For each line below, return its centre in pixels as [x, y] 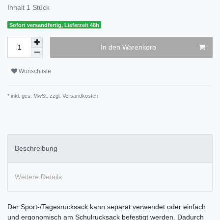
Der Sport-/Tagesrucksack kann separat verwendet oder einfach [107, 207]
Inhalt [17, 7]
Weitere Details [38, 177]
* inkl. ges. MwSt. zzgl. [34, 96]
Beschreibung [36, 148]
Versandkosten [80, 96]
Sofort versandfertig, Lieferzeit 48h [55, 25]
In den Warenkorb [128, 47]
